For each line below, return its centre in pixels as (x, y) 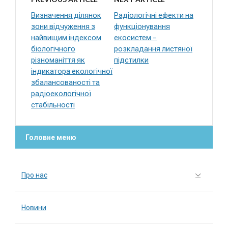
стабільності (53, 104)
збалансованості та (65, 82)
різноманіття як (58, 60)
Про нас (34, 175)
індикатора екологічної (72, 71)
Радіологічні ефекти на (154, 15)
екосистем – (135, 37)
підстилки (131, 60)
